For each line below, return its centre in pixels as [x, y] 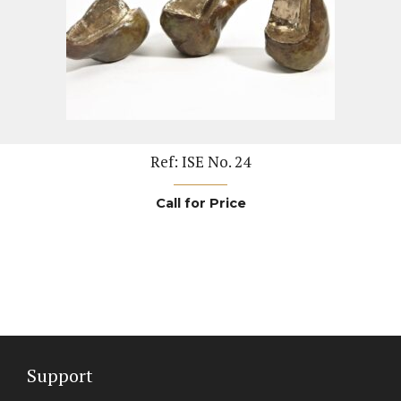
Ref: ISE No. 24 [200, 162]
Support [60, 376]
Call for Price [200, 204]
